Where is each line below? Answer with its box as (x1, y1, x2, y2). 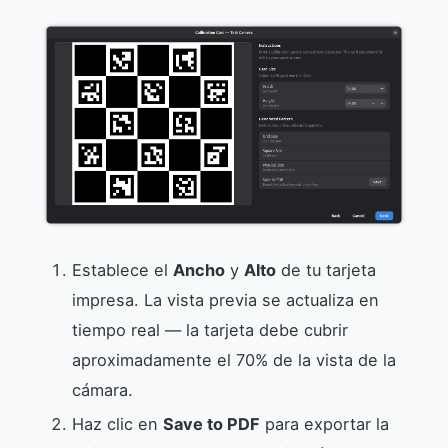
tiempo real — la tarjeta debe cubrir (72, 320, 348, 341)
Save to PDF (163, 414, 260, 435)
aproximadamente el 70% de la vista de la (72, 350, 396, 371)
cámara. (72, 380, 133, 401)
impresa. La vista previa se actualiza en (72, 290, 379, 311)
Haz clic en (72, 414, 163, 435)
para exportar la (260, 414, 389, 435)
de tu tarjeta (276, 260, 376, 281)
